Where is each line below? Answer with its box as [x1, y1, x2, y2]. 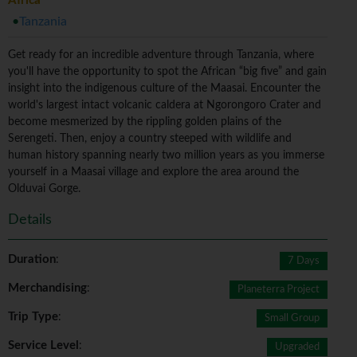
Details [8, 213, 52, 228]
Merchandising [8, 282, 87, 295]
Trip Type [8, 311, 58, 324]
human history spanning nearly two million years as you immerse [8, 150, 324, 162]
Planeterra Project [237, 284, 320, 296]
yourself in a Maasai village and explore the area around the [8, 167, 299, 178]
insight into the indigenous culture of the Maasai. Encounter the [8, 83, 320, 95]
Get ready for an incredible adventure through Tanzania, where [8, 49, 314, 61]
